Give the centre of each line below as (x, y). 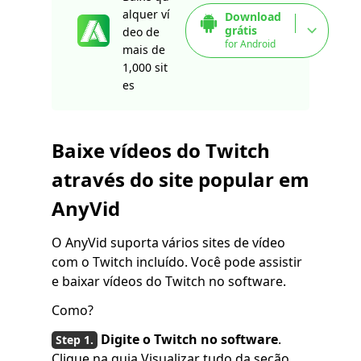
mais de (144, 50)
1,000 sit (145, 68)
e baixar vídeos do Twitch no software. (169, 282)
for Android (250, 44)
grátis (241, 31)
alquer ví (146, 15)
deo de (141, 32)
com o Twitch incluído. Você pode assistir (177, 262)
